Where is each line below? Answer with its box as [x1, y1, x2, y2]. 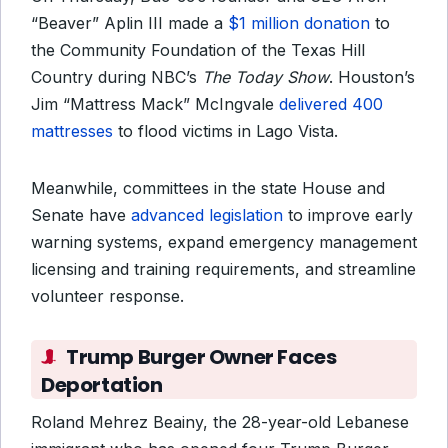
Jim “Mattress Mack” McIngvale [31, 94, 279, 114]
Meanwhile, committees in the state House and [31, 178, 385, 198]
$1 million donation [228, 13, 370, 33]
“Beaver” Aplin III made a [31, 13, 228, 33]
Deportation [41, 371, 163, 399]
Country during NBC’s [31, 67, 202, 87]
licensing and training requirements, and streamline [31, 259, 416, 279]
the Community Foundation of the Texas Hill [31, 40, 365, 60]
